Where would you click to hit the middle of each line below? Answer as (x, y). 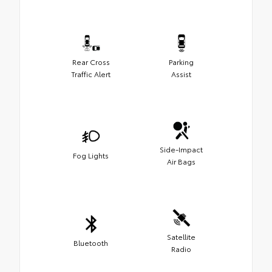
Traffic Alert (91, 74)
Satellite (181, 237)
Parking (181, 62)
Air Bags (181, 161)
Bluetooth (91, 243)
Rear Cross (91, 62)
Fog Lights (91, 155)
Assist (181, 74)
